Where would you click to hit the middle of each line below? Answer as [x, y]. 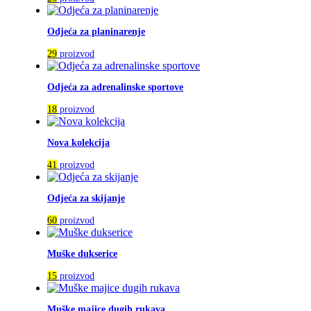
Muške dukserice [82, 254]
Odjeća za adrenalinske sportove [115, 87]
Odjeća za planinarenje [96, 32]
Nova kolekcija [78, 143]
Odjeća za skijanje [86, 199]
